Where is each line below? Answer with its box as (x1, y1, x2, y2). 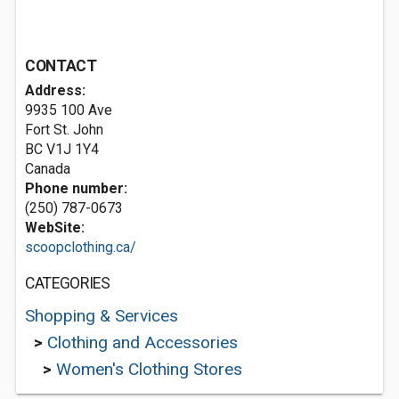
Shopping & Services (25, 305, 178, 326)
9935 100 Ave (25, 102, 112, 118)
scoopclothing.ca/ (25, 239, 136, 256)
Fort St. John (25, 121, 103, 138)
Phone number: (25, 180, 127, 197)
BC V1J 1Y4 (25, 141, 99, 158)
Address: (25, 82, 85, 99)
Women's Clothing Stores (56, 359, 242, 379)
